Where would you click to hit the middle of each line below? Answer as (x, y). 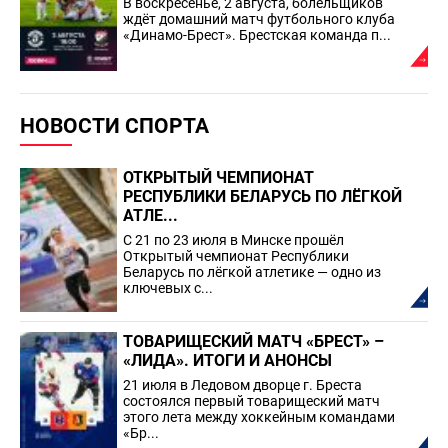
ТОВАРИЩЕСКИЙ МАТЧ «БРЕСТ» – (253, 342)
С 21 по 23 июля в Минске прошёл (233, 239)
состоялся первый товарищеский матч (251, 401)
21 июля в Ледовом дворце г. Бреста (242, 385)
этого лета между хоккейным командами (259, 417)
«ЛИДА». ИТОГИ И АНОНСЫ (227, 361)
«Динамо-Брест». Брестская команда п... (257, 34)
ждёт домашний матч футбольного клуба (259, 18)
